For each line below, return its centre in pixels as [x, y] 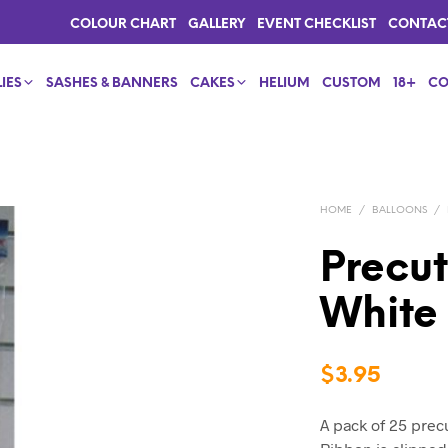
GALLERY [216, 24]
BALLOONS [400, 210]
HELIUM [285, 84]
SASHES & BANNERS [112, 84]
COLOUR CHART [123, 24]
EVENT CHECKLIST [316, 24]
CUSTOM [352, 84]
